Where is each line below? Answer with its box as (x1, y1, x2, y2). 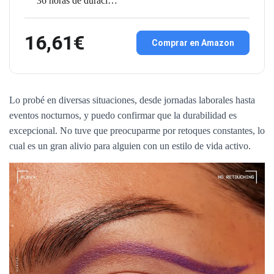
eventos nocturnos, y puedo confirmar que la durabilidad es (9, 109, 237, 120)
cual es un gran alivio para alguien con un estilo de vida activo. (9, 140, 251, 151)
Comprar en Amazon (152, 38, 234, 48)
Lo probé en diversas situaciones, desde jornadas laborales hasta (9, 94, 255, 105)
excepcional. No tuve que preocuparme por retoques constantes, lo (9, 125, 265, 136)
